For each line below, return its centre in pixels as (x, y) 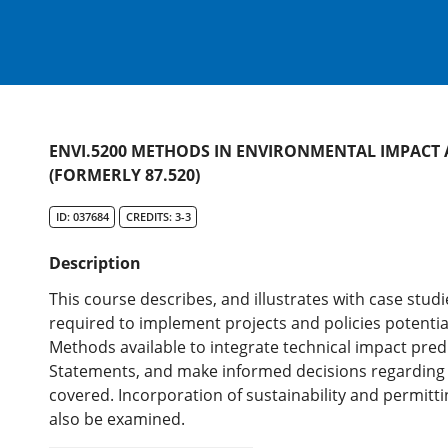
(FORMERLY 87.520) (125, 175)
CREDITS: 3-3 (158, 217)
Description (95, 263)
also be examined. (117, 419)
